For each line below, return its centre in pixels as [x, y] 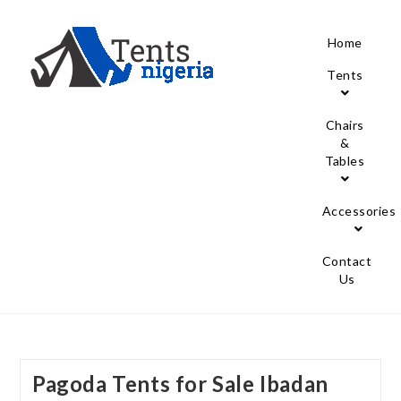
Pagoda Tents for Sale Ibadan [180, 384]
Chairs [345, 125]
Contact [347, 261]
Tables [345, 161]
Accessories [359, 211]
